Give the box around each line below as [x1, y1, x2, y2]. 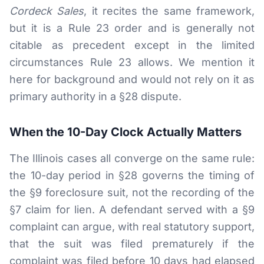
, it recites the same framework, [84, 5, 255, 17]
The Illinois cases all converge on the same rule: [9, 152, 255, 164]
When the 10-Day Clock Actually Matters [9, 125, 242, 139]
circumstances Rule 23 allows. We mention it [9, 56, 255, 68]
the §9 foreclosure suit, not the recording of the [9, 186, 255, 199]
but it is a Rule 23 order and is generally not [9, 22, 255, 34]
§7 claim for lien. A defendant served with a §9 [9, 203, 255, 216]
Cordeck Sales [9, 5, 84, 17]
